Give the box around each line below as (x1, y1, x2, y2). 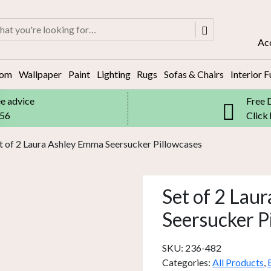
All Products (212, 256, 264, 268)
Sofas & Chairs (164, 68, 224, 80)
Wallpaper (18, 68, 62, 80)
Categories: (162, 256, 212, 268)
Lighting (96, 68, 131, 80)
